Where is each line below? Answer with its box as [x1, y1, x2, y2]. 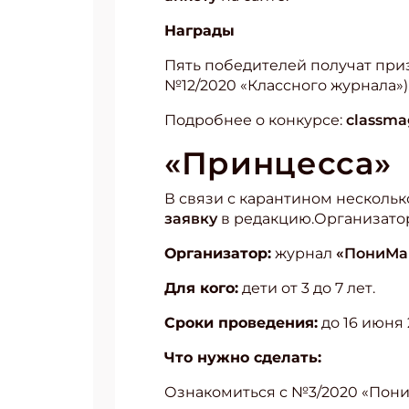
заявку [164, 210, 217, 227]
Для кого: [164, 279, 238, 297]
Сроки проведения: [164, 314, 318, 331]
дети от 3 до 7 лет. [238, 279, 375, 297]
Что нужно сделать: [164, 349, 321, 366]
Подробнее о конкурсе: [164, 111, 346, 129]
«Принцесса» [164, 144, 392, 183]
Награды [164, 22, 235, 39]
